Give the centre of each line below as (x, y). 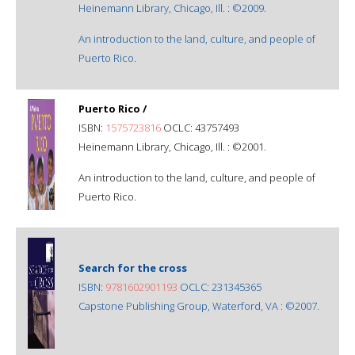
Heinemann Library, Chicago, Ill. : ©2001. (172, 146)
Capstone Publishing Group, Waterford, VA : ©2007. (199, 305)
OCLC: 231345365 (219, 286)
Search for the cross (133, 267)
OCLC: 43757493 (200, 127)
